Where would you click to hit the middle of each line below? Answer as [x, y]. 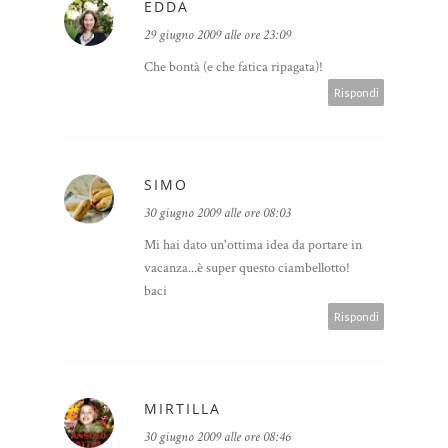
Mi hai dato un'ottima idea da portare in [253, 245]
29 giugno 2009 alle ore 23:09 [217, 35]
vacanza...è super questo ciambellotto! [247, 268]
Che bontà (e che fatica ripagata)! [233, 67]
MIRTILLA [182, 409]
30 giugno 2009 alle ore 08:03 [217, 213]
